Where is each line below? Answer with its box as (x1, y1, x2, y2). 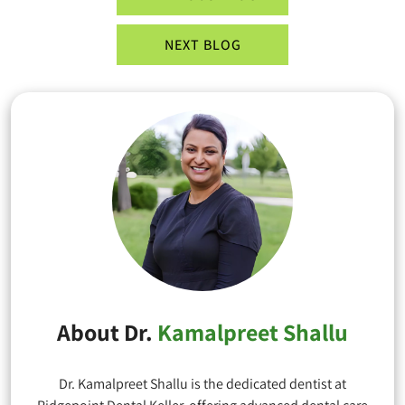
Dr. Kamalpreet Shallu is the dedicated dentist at (59, 373, 346, 393)
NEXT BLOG (164, 34, 241, 54)
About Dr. (57, 316, 157, 347)
